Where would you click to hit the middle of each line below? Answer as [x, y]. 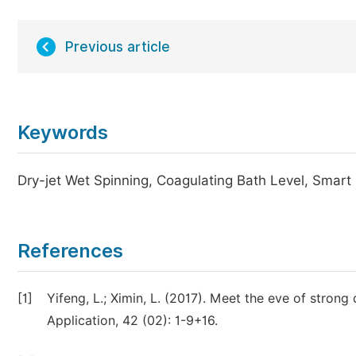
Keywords [63, 132]
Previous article [118, 47]
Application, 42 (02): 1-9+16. [132, 321]
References [70, 251]
